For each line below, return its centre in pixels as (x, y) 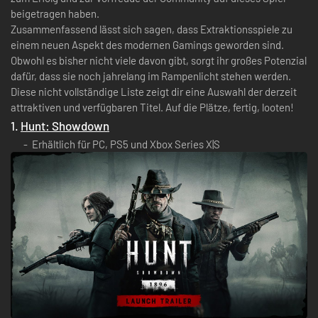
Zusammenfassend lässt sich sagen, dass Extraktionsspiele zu (152, 29)
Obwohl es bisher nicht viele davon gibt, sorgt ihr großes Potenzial (159, 60)
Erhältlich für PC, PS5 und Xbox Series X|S (126, 144)
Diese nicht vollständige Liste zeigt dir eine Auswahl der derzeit (154, 91)
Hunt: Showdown (65, 125)
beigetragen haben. (55, 13)
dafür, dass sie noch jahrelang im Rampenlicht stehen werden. (151, 76)
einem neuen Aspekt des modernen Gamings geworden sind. (147, 44)
